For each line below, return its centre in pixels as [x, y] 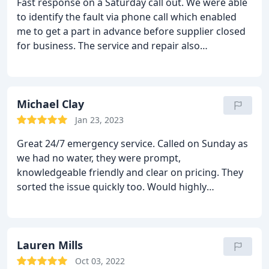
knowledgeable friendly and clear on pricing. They [130, 172]
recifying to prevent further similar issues [111, 74]
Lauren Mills [50, 245]
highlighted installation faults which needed [116, 60]
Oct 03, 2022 [100, 261]
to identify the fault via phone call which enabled [127, 17]
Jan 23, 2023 [99, 120]
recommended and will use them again [105, 201]
